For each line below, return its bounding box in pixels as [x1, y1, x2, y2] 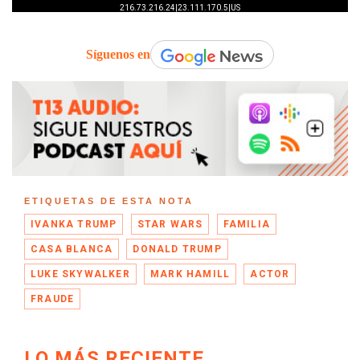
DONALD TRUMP [133, 243, 222, 256]
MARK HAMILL [150, 268, 231, 280]
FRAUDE [31, 293, 75, 305]
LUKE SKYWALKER [31, 268, 130, 280]
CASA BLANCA [31, 243, 113, 256]
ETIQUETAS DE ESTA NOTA [24, 196, 194, 207]
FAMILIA [223, 219, 271, 231]
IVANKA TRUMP [31, 219, 117, 231]
